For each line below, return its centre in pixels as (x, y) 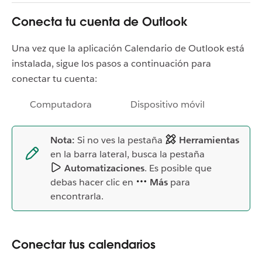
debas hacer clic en (93, 182)
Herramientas (208, 140)
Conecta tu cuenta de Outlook (100, 21)
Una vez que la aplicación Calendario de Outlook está (128, 48)
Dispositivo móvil (168, 104)
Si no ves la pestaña (120, 140)
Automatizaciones (103, 168)
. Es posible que (178, 168)
